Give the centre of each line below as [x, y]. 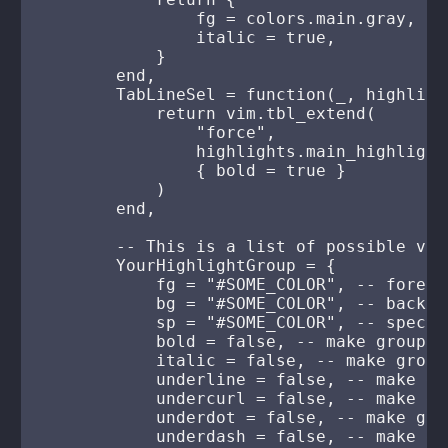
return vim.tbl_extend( [206, 113]
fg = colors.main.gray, [226, 18]
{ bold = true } [191, 170]
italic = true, [186, 37]
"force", [156, 132]
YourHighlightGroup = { [186, 265]
